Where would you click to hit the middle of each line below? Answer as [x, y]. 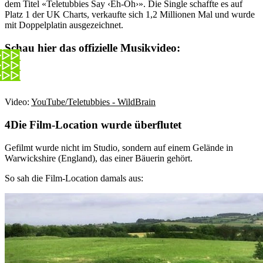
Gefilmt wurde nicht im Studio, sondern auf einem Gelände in [119, 147]
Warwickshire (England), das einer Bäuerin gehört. [99, 158]
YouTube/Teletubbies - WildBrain [93, 102]
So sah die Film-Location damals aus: [74, 178]
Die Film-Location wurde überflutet [96, 125]
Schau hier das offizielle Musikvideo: [92, 48]
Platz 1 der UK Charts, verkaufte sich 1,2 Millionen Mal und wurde [130, 14]
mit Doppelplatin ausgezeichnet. [64, 25]
